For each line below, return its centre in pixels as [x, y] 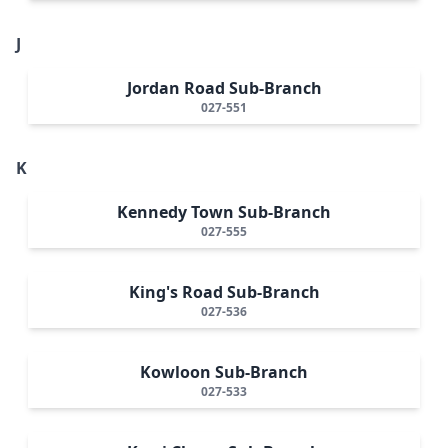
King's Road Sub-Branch [224, 291]
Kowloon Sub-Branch [224, 371]
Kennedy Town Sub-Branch [224, 211]
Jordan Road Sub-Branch [224, 87]
